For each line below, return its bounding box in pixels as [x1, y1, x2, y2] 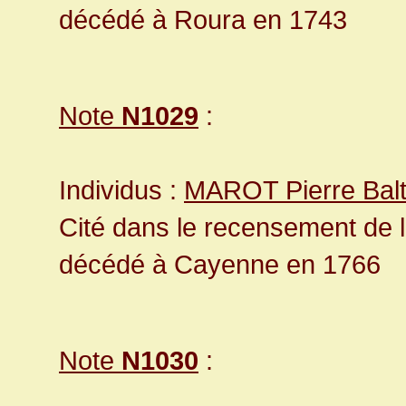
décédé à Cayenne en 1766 [59, 249, 381, 280]
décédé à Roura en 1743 [59, 5, 347, 35]
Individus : [59, 175, 184, 206]
